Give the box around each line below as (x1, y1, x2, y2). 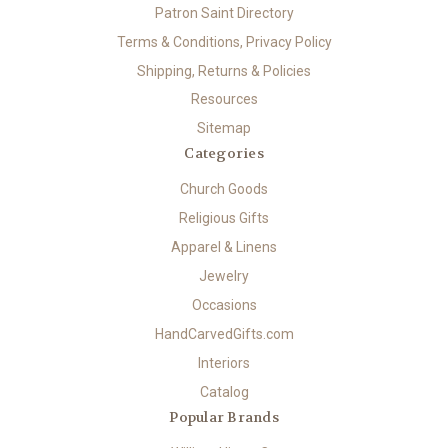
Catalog (199, 384, 249, 401)
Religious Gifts (179, 210, 269, 227)
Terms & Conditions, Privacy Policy (116, 33, 332, 50)
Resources (190, 91, 258, 108)
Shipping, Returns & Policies (137, 62, 311, 79)
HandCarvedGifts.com (154, 326, 294, 343)
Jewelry (199, 268, 249, 285)
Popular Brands (169, 408, 279, 427)
